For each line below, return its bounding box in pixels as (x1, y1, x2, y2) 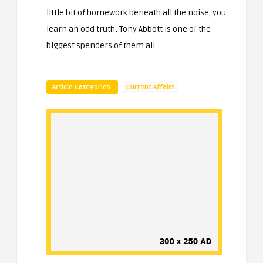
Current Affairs (126, 83, 175, 92)
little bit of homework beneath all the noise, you (46, 8, 226, 18)
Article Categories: (52, 83, 112, 92)
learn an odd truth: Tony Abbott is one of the (46, 24, 211, 35)
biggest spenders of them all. (46, 41, 157, 51)
